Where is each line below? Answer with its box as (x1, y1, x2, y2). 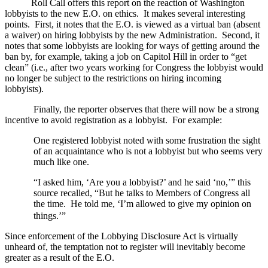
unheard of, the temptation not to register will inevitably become (5, 241, 245, 252)
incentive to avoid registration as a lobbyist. (5, 114, 167, 125)
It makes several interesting (144, 8, 245, 19)
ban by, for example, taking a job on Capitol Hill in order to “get (5, 51, 246, 62)
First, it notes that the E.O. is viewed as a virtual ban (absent (35, 19, 260, 29)
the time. (33, 198, 66, 209)
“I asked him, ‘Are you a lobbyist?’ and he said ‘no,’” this (33, 176, 251, 187)
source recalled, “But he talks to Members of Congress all (33, 187, 250, 198)
